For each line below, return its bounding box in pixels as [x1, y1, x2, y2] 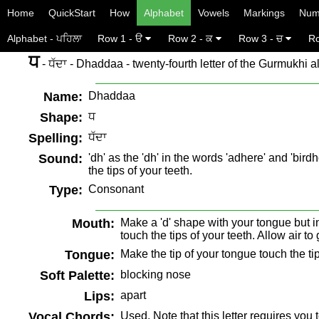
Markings [244, 7, 285, 19]
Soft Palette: [40, 268, 115, 283]
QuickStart [48, 7, 95, 19]
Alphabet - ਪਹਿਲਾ [7, 33, 82, 44]
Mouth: [72, 216, 115, 231]
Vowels [198, 7, 229, 19]
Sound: [38, 152, 83, 166]
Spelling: [28, 131, 83, 145]
